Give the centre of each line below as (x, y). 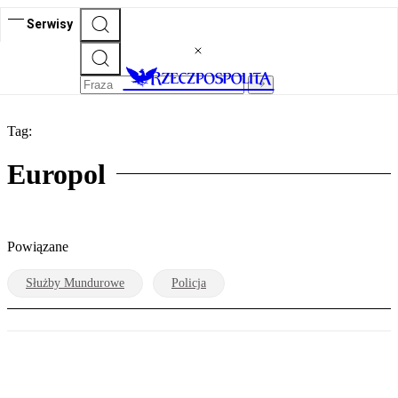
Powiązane (38, 246)
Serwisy (50, 24)
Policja (189, 283)
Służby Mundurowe (75, 283)
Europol (56, 175)
